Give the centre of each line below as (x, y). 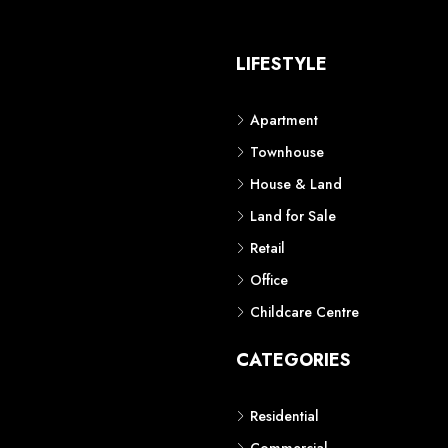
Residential (284, 416)
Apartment (284, 120)
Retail (267, 248)
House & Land (296, 184)
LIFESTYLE (281, 64)
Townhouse (287, 152)
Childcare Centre (304, 312)
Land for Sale (293, 216)
